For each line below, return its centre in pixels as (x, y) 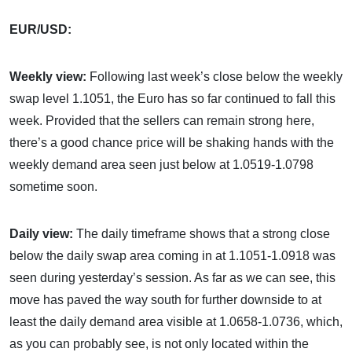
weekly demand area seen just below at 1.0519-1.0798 (161, 165)
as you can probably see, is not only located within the (159, 344)
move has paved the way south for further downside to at (165, 300)
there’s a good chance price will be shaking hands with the (172, 143)
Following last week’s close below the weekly (214, 77)
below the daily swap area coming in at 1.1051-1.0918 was (172, 256)
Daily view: (43, 234)
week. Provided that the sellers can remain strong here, (162, 121)
